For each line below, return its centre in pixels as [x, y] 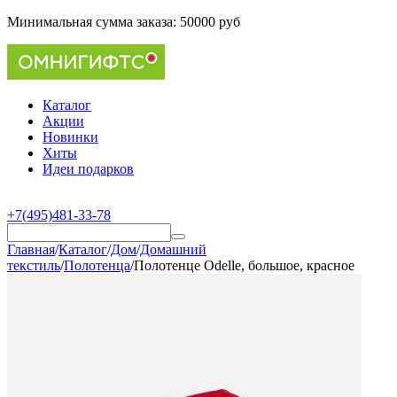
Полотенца [97, 265]
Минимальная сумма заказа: [93, 22]
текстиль [34, 265]
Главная [31, 249]
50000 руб [210, 22]
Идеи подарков [88, 169]
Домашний [173, 249]
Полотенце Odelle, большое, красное [244, 265]
